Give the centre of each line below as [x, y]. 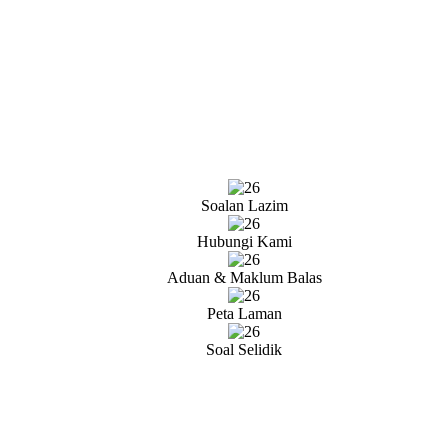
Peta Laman [244, 313]
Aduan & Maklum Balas [244, 277]
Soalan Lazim [244, 205]
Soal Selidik [244, 349]
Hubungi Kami [244, 241]
